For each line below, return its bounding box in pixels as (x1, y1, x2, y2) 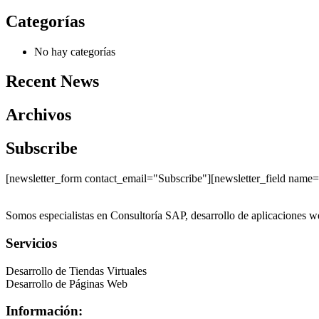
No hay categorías (34, 45, 115, 58)
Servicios (6, 235, 57, 251)
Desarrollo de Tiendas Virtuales (6, 264, 147, 277)
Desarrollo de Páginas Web (6, 277, 127, 290)
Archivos (6, 105, 71, 125)
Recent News (6, 72, 99, 91)
